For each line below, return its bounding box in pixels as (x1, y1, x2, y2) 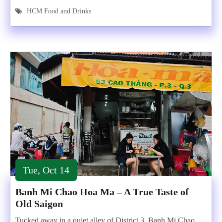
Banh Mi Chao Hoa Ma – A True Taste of (15, 186, 189, 197)
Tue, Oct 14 (23, 165, 69, 175)
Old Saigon (15, 198, 63, 209)
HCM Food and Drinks (27, 7, 91, 15)
